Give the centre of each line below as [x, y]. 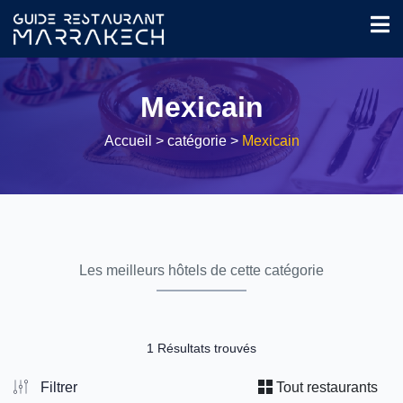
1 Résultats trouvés [201, 348]
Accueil [130, 141]
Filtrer [57, 387]
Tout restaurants [325, 387]
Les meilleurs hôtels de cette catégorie [201, 270]
